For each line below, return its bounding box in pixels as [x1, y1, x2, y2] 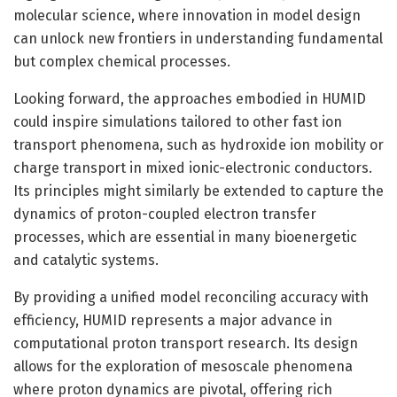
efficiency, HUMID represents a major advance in [13, 311, 332, 329]
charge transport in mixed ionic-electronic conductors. [13, 159, 372, 176]
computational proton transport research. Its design [13, 334, 358, 352]
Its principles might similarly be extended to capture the [13, 182, 384, 199]
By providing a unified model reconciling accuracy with [13, 288, 369, 306]
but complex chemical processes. [13, 52, 230, 70]
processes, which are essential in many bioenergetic [13, 228, 357, 245]
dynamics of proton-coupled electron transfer [13, 205, 316, 222]
